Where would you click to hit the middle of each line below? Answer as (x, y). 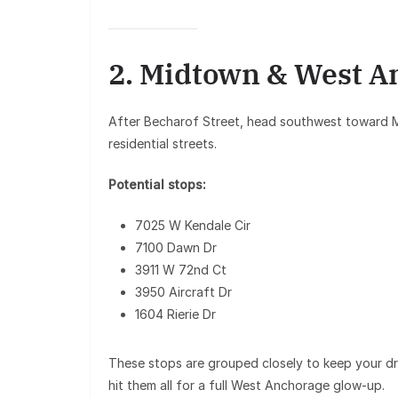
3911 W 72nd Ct (181, 269)
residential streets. (163, 143)
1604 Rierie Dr (175, 314)
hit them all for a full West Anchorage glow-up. (247, 385)
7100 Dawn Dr (176, 247)
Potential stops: (157, 184)
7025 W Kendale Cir (193, 225)
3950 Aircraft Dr (183, 291)
